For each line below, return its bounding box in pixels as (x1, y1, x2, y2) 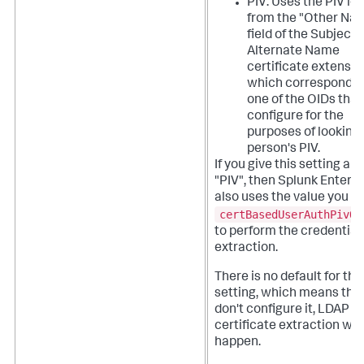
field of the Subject (247, 29, 356, 43)
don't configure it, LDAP (214, 304, 349, 318)
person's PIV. (247, 143, 320, 157)
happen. (214, 336, 261, 350)
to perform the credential (214, 226, 361, 240)
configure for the (247, 110, 344, 124)
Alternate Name (247, 45, 340, 59)
